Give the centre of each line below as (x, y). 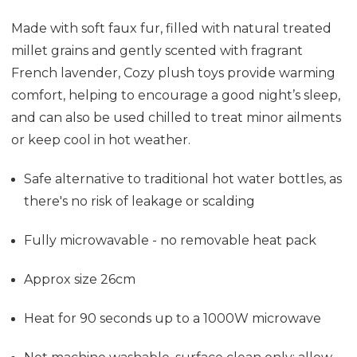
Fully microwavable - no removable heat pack (171, 241)
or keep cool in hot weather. (102, 140)
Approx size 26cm (80, 280)
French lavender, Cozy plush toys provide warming (173, 73)
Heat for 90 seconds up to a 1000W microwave (173, 319)
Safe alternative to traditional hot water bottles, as (183, 179)
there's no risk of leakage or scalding (140, 202)
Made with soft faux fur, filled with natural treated (171, 29)
